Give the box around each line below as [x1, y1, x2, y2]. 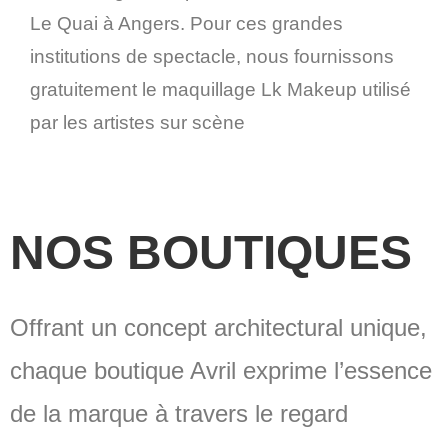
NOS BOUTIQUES [10, 226, 412, 279]
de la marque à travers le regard [10, 400, 348, 427]
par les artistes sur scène [30, 112, 245, 133]
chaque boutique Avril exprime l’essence [10, 357, 432, 384]
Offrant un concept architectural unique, [10, 314, 427, 341]
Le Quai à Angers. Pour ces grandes [30, 13, 343, 34]
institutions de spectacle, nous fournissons [30, 46, 394, 67]
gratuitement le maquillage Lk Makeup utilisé [30, 79, 411, 100]
